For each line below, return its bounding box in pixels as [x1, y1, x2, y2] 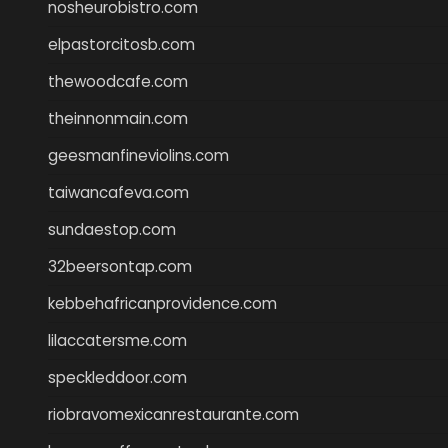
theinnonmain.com [48, 107, 188, 129]
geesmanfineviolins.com [48, 144, 229, 166]
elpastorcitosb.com [48, 33, 195, 55]
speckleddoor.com [48, 366, 187, 388]
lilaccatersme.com [48, 329, 187, 351]
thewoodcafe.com [48, 70, 188, 92]
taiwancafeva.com [48, 181, 189, 203]
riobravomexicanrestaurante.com [48, 403, 299, 425]
